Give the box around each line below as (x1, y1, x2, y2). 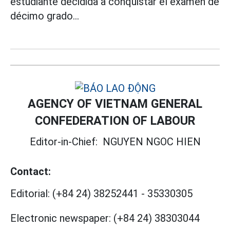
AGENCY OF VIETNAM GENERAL (28, 97, 202, 111)
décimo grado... (10, 10, 79, 23)
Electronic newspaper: (10, 212, 111, 225)
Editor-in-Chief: (29, 136, 103, 148)
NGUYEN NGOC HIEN (102, 136, 201, 148)
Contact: (10, 165, 51, 178)
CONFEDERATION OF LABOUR (35, 113, 195, 128)
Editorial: (10, 187, 50, 200)
